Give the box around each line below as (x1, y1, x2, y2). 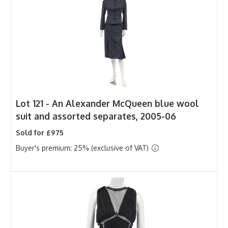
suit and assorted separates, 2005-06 (16, 110, 176, 122)
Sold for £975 (16, 128, 64, 137)
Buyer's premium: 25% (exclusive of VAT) (16, 143, 151, 152)
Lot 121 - (16, 97, 52, 109)
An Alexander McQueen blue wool (52, 97, 199, 109)
